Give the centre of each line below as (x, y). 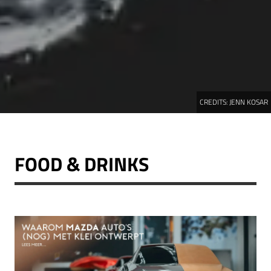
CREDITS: (214, 102)
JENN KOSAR (249, 102)
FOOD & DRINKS (82, 164)
